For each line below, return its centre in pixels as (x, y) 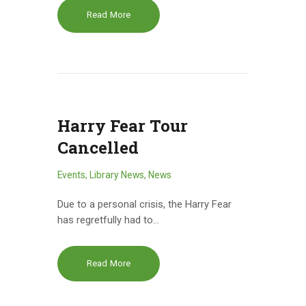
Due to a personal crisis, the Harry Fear (144, 204)
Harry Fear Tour (123, 125)
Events (71, 175)
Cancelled (98, 147)
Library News (117, 175)
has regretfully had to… (108, 220)
